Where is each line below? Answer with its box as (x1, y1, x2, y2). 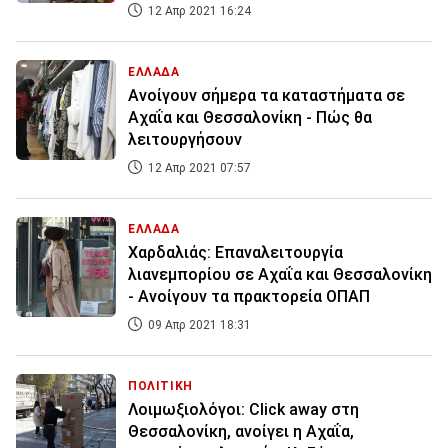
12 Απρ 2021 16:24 (145, 4, 251, 19)
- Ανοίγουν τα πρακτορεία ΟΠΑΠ (128, 287, 370, 307)
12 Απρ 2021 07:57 (145, 161, 251, 176)
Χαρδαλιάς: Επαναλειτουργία (128, 243, 343, 263)
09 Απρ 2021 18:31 (145, 318, 251, 333)
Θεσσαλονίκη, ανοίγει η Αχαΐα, (128, 422, 354, 442)
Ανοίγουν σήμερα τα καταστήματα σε (128, 86, 405, 106)
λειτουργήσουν (128, 130, 242, 150)
